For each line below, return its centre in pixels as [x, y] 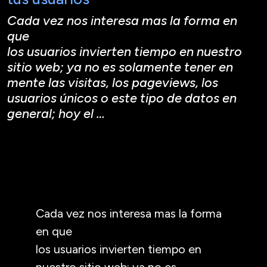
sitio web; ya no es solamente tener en [120, 66]
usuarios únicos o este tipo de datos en [122, 97]
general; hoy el [52, 113]
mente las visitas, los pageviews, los [113, 82]
